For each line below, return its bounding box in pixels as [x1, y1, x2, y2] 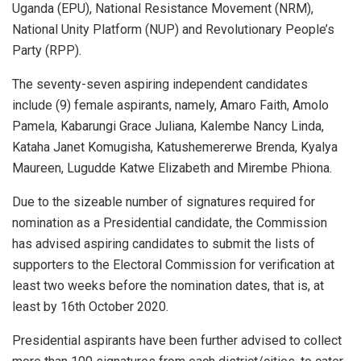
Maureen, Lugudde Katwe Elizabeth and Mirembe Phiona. [12, 160, 332, 176]
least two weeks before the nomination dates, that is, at [12, 278, 324, 294]
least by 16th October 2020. [12, 299, 168, 315]
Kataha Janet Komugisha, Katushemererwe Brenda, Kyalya [12, 139, 338, 156]
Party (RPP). [12, 43, 81, 59]
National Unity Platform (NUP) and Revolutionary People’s [12, 22, 334, 38]
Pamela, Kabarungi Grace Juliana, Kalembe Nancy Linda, [12, 118, 324, 135]
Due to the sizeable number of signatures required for [12, 194, 315, 210]
